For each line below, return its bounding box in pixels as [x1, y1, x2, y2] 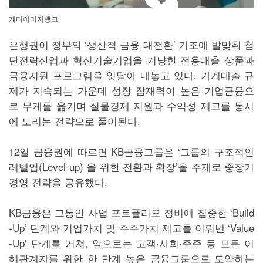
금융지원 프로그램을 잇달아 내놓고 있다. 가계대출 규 [9, 67, 254, 82]
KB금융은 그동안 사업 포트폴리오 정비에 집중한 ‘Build [9, 204, 254, 220]
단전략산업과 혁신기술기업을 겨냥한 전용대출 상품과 [9, 52, 254, 67]
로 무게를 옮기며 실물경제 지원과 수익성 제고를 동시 [9, 97, 254, 113]
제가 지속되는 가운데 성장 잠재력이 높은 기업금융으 [9, 82, 254, 97]
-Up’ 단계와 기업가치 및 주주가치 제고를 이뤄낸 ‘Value [9, 220, 254, 235]
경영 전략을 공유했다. [9, 174, 110, 189]
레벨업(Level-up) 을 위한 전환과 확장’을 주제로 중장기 [9, 159, 254, 174]
